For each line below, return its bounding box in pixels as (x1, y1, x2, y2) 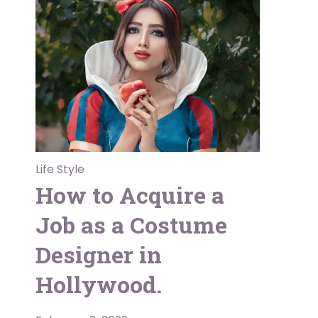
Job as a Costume (35, 209, 227, 240)
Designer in (35, 238, 162, 270)
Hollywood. (35, 268, 162, 300)
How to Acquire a (35, 179, 224, 210)
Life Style (35, 160, 84, 177)
